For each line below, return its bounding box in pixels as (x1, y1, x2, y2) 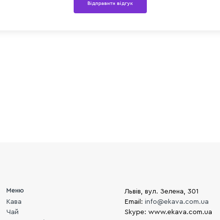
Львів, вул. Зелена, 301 (125, 188, 199, 195)
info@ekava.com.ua (145, 198, 209, 206)
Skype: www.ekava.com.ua (125, 209, 213, 216)
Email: (125, 198, 145, 206)
